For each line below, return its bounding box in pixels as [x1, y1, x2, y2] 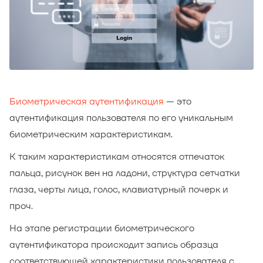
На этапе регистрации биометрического [9, 221, 194, 234]
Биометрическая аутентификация [9, 95, 164, 107]
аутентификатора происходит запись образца [9, 238, 218, 251]
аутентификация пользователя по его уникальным [9, 111, 233, 124]
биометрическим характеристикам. [9, 127, 173, 140]
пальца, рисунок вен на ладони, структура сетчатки [9, 166, 240, 179]
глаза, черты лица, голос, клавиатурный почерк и [9, 183, 228, 195]
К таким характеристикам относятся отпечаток [9, 150, 224, 163]
